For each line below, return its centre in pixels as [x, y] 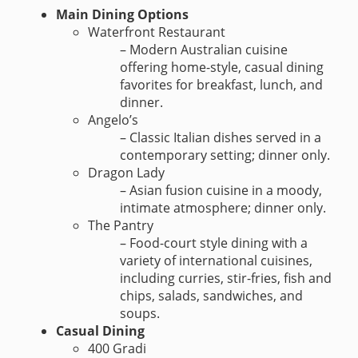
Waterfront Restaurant [157, 32]
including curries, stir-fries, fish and [226, 278]
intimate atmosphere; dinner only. [223, 208]
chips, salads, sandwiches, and [211, 296]
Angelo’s [113, 120]
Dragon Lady [126, 173]
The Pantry [121, 226]
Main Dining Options [122, 15]
